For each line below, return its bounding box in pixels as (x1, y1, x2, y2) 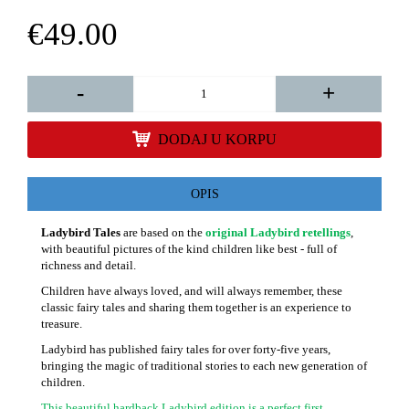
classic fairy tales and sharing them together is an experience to (41, 299, 351, 314)
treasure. (41, 316, 82, 330)
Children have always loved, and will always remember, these (41, 283, 342, 298)
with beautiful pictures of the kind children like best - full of (41, 241, 337, 256)
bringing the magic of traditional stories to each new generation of (41, 358, 367, 372)
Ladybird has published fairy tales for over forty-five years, (41, 341, 330, 356)
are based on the (121, 225, 205, 239)
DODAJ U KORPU (158, 131, 277, 147)
